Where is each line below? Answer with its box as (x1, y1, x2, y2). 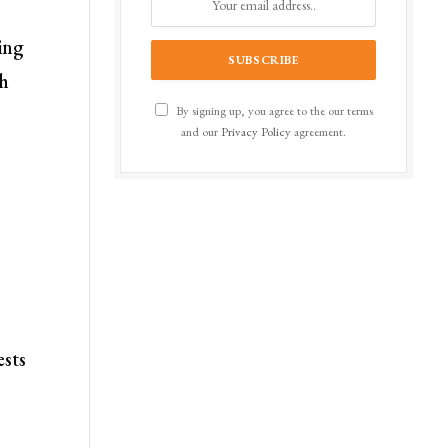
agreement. (291, 122, 346, 140)
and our (181, 122, 221, 140)
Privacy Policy (221, 122, 291, 140)
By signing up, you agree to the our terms (172, 101, 373, 119)
